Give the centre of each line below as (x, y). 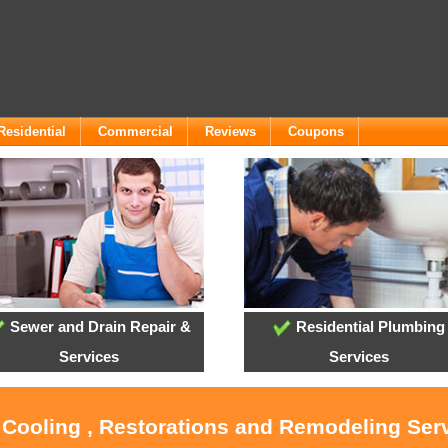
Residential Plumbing (369, 327)
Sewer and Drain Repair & (98, 327)
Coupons (316, 131)
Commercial (135, 131)
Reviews (230, 131)
